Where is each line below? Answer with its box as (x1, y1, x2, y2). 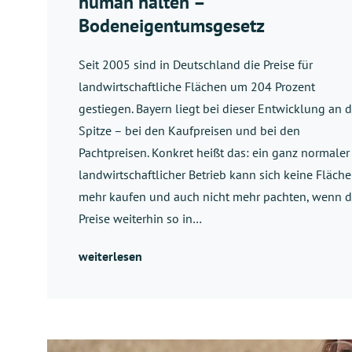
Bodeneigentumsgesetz (79, 13, 265, 38)
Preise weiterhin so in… (79, 211, 202, 227)
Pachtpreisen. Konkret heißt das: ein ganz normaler (79, 145, 350, 161)
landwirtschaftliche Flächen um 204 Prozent (79, 79, 315, 95)
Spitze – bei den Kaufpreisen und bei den (79, 123, 300, 139)
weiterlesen (79, 248, 142, 265)
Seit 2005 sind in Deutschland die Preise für (79, 57, 313, 73)
